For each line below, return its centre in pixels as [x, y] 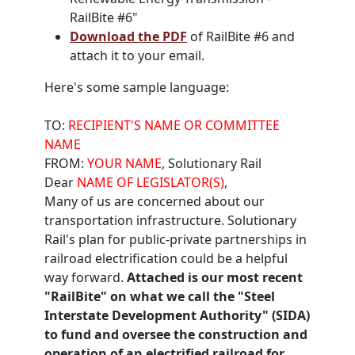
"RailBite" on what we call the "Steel [160, 296]
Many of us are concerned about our [155, 201]
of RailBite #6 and [241, 36]
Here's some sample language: [137, 87]
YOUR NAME [124, 163]
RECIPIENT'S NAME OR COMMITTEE [174, 125]
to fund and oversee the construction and [176, 334]
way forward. [84, 277]
